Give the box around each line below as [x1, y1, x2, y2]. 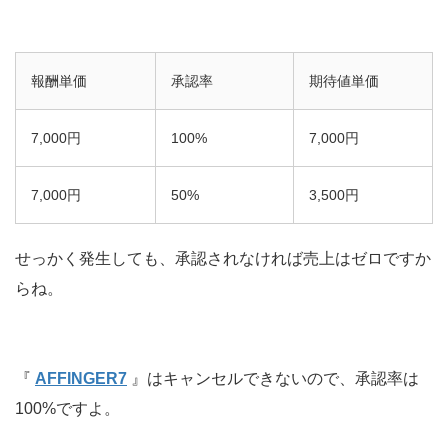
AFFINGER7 [35, 370, 127, 388]
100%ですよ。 [15, 400, 120, 418]
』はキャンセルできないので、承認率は [131, 370, 419, 388]
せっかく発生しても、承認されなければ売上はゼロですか [15, 250, 431, 268]
